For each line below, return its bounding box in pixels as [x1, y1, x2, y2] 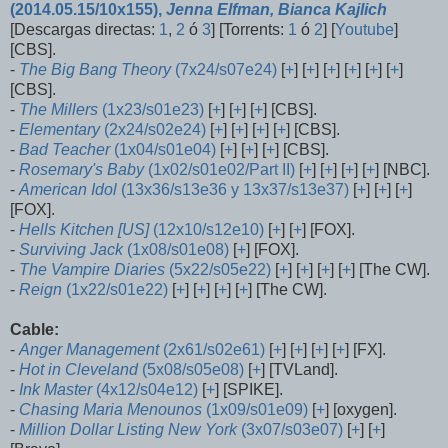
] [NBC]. [375, 161, 430, 179]
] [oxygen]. [325, 401, 397, 419]
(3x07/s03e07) [237, 421, 343, 439]
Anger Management [19, 341, 159, 359]
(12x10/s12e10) [149, 221, 264, 239]
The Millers [19, 101, 98, 119]
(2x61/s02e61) [159, 341, 265, 359]
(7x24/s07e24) [171, 61, 277, 79]
